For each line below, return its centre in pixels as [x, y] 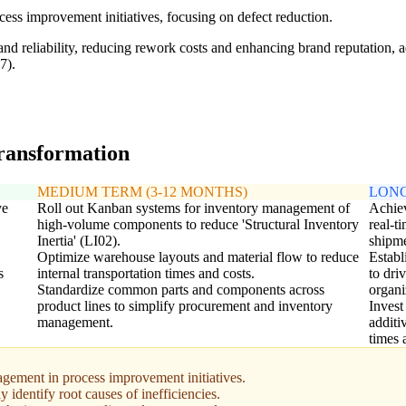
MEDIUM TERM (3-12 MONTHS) [142, 192]
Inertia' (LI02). [78, 241]
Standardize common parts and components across [180, 290]
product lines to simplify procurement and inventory [184, 306]
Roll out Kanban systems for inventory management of [193, 208]
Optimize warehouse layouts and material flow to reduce [198, 257]
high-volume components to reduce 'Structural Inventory [198, 225]
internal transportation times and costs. [145, 274]
